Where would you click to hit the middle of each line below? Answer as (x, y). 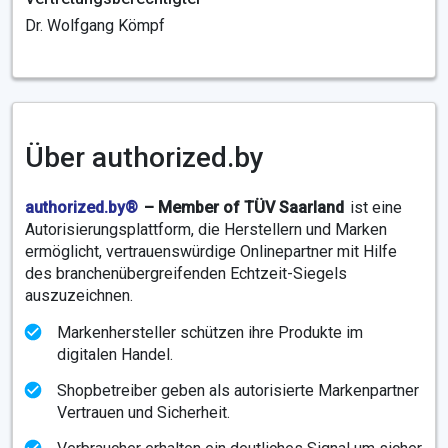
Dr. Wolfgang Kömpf (95, 25)
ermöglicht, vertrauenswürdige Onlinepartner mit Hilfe (211, 251)
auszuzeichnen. (79, 295)
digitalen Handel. (115, 354)
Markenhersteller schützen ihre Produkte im (210, 332)
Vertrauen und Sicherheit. (143, 412)
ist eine (376, 207)
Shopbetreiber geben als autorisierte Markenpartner (238, 390)
